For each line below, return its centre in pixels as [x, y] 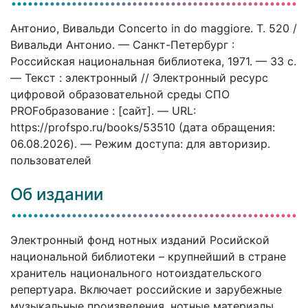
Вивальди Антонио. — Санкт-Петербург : [122, 44]
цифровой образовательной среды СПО [120, 94]
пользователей [51, 160]
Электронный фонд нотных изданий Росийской [140, 240]
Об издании [57, 194]
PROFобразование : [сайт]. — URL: [103, 110]
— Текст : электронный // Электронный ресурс [139, 77]
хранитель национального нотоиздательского [136, 273]
